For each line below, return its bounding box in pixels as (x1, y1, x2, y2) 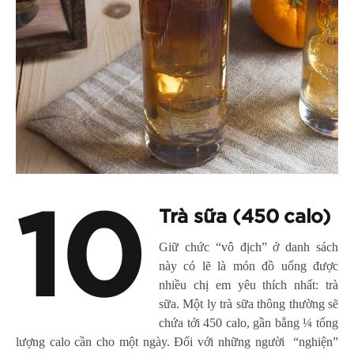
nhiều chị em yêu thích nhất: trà (159, 277, 338, 292)
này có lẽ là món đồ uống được (159, 258, 338, 273)
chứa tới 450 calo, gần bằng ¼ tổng (159, 315, 338, 330)
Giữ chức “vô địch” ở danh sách (159, 239, 338, 254)
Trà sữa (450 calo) (159, 207, 331, 227)
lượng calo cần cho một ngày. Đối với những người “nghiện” (16, 334, 338, 348)
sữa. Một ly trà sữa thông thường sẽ (159, 296, 338, 311)
